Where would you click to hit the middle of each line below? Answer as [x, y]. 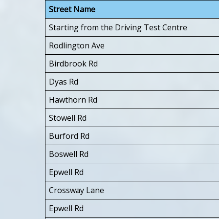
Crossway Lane [77, 190]
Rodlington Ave [77, 45]
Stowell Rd [68, 118]
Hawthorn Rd [73, 99]
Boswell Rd [69, 154]
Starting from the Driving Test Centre [118, 27]
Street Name [72, 9]
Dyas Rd [64, 81]
